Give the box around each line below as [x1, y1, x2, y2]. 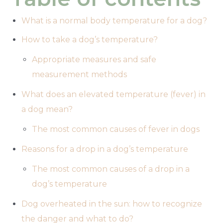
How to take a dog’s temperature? [21, 34, 158, 44]
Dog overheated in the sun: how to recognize [21, 199, 203, 209]
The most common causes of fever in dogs [31, 124, 200, 134]
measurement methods [31, 69, 127, 79]
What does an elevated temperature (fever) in [21, 89, 206, 99]
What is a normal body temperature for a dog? [21, 15, 208, 25]
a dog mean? [21, 104, 73, 114]
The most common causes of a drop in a [31, 164, 190, 174]
